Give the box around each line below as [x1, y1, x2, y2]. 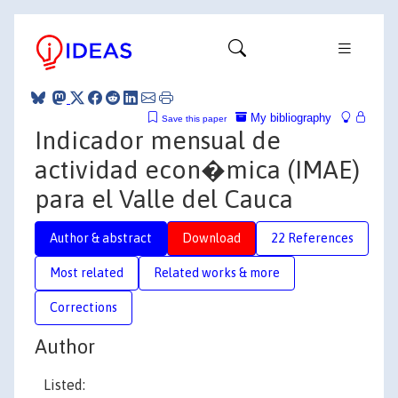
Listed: [44, 377, 85, 393]
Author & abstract [50, 230, 152, 245]
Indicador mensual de [35, 125, 281, 155]
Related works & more [154, 265, 280, 280]
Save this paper [162, 113, 227, 123]
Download [182, 230, 241, 245]
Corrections [50, 299, 117, 314]
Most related [50, 265, 123, 280]
